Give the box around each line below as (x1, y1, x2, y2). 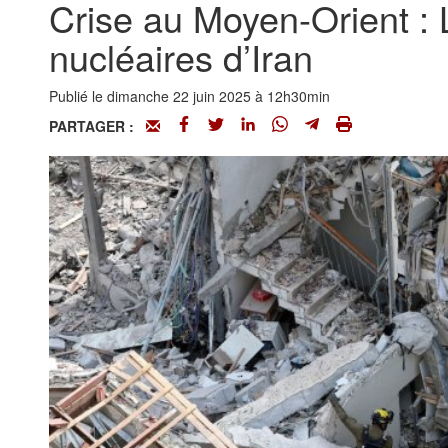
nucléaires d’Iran (48, 31, 313, 82)
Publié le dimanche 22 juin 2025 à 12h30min (48, 86, 330, 106)
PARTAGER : (48, 116, 146, 136)
